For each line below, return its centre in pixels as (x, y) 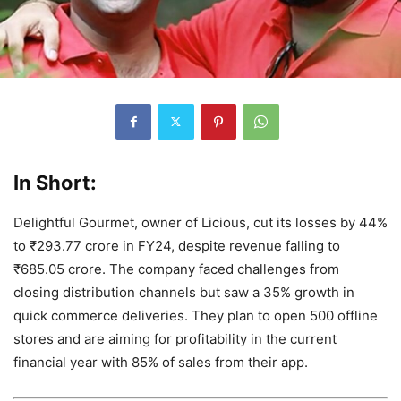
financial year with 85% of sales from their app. (161, 362)
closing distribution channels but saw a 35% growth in (184, 292)
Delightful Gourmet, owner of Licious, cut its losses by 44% (200, 222)
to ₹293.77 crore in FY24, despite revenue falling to (177, 245)
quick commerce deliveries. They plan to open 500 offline (196, 315)
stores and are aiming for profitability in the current (175, 338)
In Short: (55, 182)
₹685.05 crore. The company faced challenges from (176, 269)
